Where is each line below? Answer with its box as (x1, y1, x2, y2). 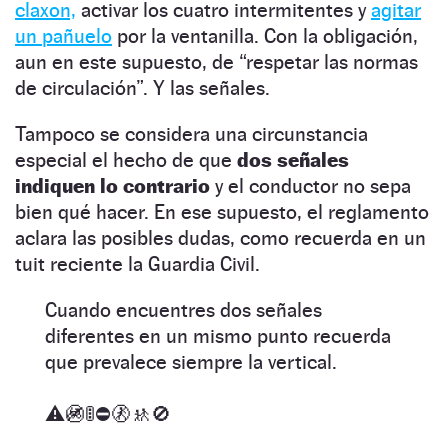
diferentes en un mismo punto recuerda (45, 323, 391, 348)
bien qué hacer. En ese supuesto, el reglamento (15, 199, 429, 224)
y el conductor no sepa (210, 173, 411, 198)
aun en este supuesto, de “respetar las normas (15, 49, 418, 74)
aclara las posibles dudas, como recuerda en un (15, 225, 426, 250)
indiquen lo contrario (15, 173, 210, 198)
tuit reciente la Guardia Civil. (15, 251, 260, 276)
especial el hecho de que (15, 147, 237, 172)
